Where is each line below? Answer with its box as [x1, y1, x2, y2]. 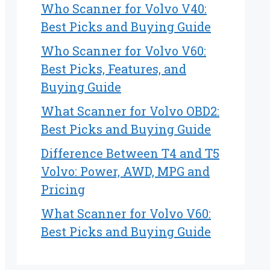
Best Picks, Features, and [41, 61, 186, 77]
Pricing [41, 181, 85, 198]
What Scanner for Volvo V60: [41, 206, 211, 222]
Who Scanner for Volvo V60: [41, 43, 206, 59]
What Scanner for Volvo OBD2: [41, 103, 219, 119]
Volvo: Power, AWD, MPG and [41, 163, 210, 180]
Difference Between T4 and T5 [41, 145, 219, 162]
